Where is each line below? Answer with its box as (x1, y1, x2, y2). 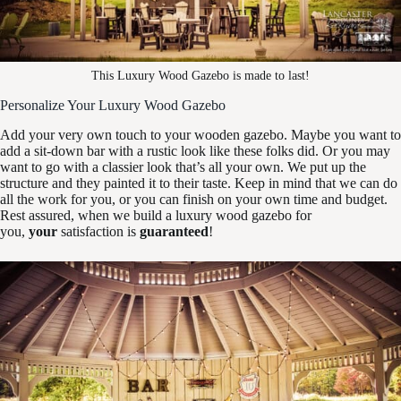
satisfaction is (57, 224, 140, 240)
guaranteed (140, 224, 209, 240)
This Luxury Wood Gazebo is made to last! (91, 68, 310, 83)
